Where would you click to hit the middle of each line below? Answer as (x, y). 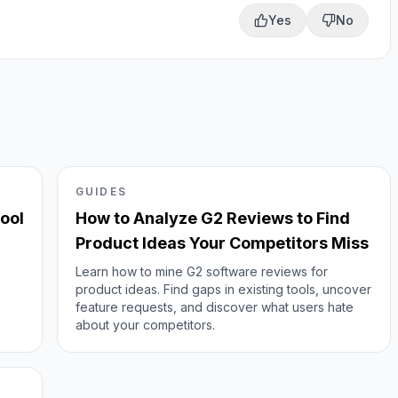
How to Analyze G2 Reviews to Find (213, 218)
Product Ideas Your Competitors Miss (222, 243)
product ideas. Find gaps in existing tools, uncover (223, 289)
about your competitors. (145, 325)
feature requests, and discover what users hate (215, 307)
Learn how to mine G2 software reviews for (202, 271)
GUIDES (101, 191)
